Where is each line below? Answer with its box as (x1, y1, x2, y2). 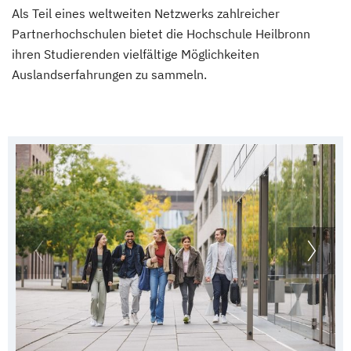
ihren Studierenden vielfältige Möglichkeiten (12, 46, 259, 63)
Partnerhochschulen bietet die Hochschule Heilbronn (12, 26, 310, 42)
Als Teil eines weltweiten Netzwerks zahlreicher (12, 5, 280, 22)
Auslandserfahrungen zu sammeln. (12, 67, 210, 83)
